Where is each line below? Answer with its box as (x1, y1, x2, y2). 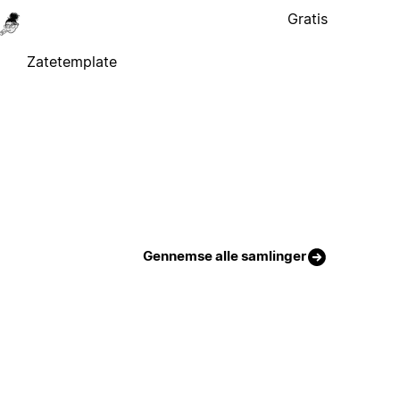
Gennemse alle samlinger (143, 246, 307, 264)
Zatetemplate (27, 52, 118, 71)
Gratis (287, 9, 329, 28)
